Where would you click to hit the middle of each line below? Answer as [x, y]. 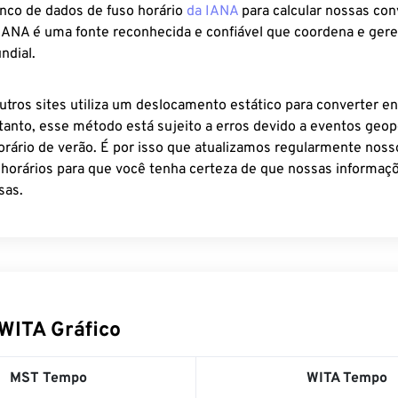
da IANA [212, 12]
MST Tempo [48, 378]
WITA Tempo [346, 378]
